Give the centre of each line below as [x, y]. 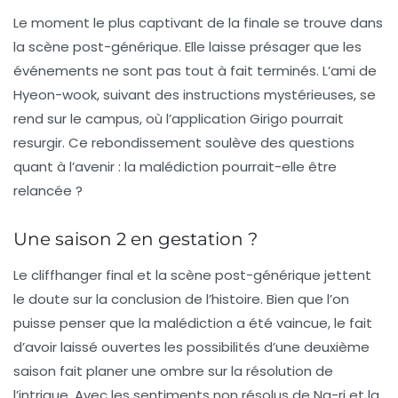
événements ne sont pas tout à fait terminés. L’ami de [195, 70]
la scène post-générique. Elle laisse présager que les [187, 46]
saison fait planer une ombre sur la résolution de [173, 370]
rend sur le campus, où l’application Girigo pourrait [179, 118]
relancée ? [48, 190]
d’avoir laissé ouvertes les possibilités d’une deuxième [191, 346]
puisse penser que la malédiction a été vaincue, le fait [193, 322]
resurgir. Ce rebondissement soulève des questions [184, 142]
